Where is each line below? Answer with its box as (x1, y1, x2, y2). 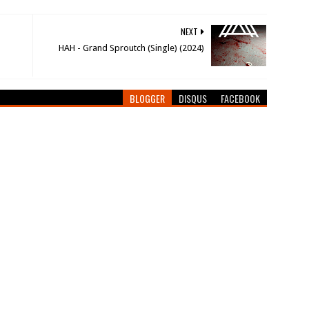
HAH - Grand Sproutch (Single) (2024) (59, 43, 205, 53)
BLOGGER (130, 91, 166, 106)
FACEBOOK (221, 91, 261, 106)
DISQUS (179, 91, 208, 106)
